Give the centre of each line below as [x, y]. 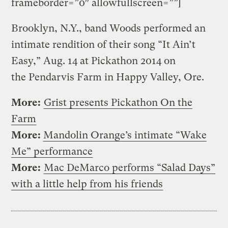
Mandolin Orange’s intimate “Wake [125, 135]
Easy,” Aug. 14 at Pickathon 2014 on [94, 61]
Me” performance [52, 151]
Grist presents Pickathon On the [118, 102]
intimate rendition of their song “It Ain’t [104, 44]
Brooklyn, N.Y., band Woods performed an [109, 28]
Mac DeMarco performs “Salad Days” [130, 167]
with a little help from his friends [87, 184]
